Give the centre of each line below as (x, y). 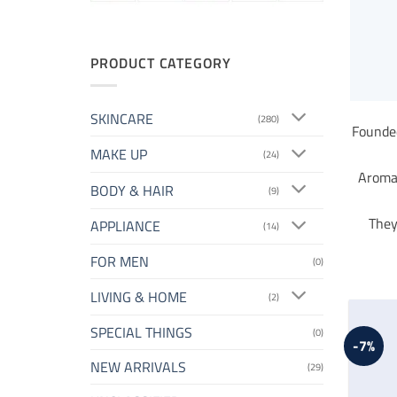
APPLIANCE (125, 226)
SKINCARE (122, 118)
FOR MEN (120, 262)
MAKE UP (119, 155)
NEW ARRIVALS (138, 366)
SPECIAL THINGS (141, 332)
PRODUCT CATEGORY (161, 62)
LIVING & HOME (139, 296)
